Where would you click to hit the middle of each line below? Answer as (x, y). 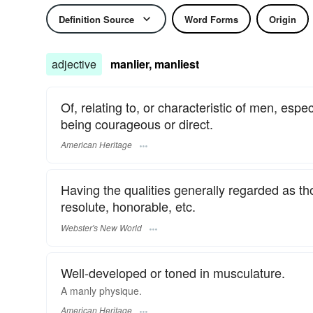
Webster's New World (101, 227)
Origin (283, 19)
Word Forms (211, 19)
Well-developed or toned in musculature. (173, 272)
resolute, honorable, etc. (128, 206)
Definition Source (96, 19)
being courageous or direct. (137, 124)
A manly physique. (101, 290)
